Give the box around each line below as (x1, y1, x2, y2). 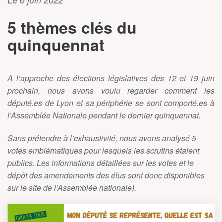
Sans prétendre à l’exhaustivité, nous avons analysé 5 (7, 132, 196, 144)
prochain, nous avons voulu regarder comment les (7, 84, 215, 96)
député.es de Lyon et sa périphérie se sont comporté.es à (7, 97, 215, 109)
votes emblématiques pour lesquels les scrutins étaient (7, 144, 199, 156)
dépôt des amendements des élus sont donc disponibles (7, 169, 205, 181)
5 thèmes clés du (7, 15, 137, 39)
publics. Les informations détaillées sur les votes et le (7, 157, 194, 168)
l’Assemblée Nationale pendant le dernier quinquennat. (7, 109, 201, 121)
